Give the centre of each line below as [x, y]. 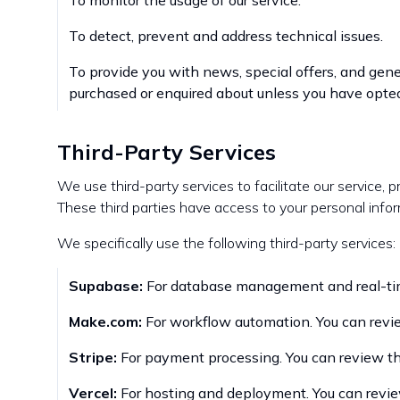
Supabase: [106, 286]
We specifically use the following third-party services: [226, 243]
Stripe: [93, 357]
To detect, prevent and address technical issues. [226, 36]
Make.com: [105, 321]
